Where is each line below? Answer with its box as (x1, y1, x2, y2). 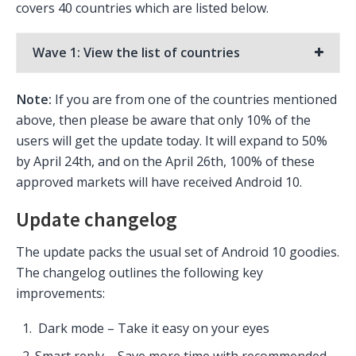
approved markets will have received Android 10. (16, 172, 302, 191)
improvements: (16, 284, 105, 303)
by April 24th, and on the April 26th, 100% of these (16, 152, 315, 170)
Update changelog (16, 206, 177, 232)
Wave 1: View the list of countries (33, 43, 240, 61)
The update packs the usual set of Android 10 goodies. (16, 243, 339, 261)
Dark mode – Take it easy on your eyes (35, 319, 269, 338)
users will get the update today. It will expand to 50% (16, 131, 327, 149)
